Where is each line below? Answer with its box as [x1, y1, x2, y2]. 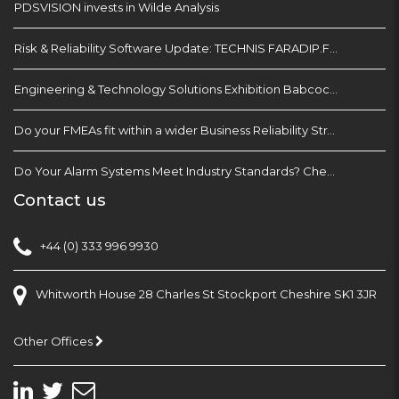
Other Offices [13, 334, 95, 349]
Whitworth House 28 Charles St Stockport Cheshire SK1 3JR [36, 287, 377, 302]
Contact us [13, 190, 106, 211]
